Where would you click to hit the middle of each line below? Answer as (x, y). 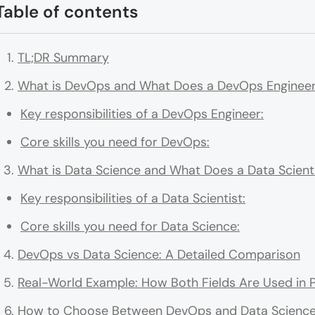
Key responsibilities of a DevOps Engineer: (142, 114)
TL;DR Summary (63, 58)
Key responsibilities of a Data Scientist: (133, 199)
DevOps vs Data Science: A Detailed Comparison (159, 255)
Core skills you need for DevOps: (115, 142)
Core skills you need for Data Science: (130, 227)
